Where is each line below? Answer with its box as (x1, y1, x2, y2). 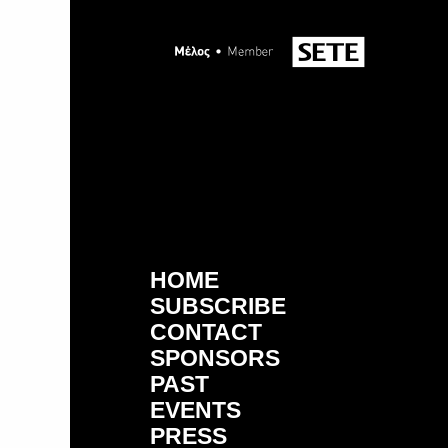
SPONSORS (150, 345, 280, 371)
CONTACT (150, 319, 262, 345)
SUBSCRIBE (150, 293, 286, 319)
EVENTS (150, 397, 241, 423)
